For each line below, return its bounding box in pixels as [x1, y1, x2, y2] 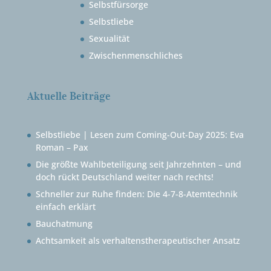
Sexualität [88, 32, 129, 44]
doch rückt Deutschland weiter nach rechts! [35, 171, 214, 183]
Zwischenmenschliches [88, 49, 183, 61]
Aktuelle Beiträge [27, 89, 111, 103]
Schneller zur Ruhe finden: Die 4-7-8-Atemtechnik [35, 188, 238, 200]
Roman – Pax [35, 141, 88, 153]
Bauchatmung [35, 217, 93, 229]
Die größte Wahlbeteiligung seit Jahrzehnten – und [35, 158, 241, 170]
